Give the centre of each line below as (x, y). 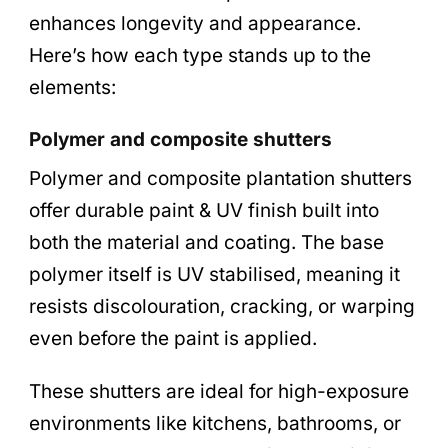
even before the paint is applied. (173, 339)
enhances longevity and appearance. (195, 23)
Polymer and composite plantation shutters (220, 179)
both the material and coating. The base (206, 243)
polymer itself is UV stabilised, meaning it (214, 275)
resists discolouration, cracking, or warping (222, 307)
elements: (72, 87)
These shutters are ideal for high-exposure (219, 392)
